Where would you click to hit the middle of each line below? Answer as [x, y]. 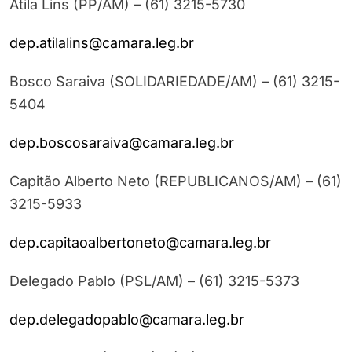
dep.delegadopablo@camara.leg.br [127, 320]
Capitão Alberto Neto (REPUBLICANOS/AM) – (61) [176, 181]
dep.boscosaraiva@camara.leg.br [122, 143]
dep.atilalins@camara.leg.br [102, 43]
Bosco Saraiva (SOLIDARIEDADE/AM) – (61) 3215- [174, 82]
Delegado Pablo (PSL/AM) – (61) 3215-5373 [154, 281]
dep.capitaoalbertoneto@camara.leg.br [140, 243]
